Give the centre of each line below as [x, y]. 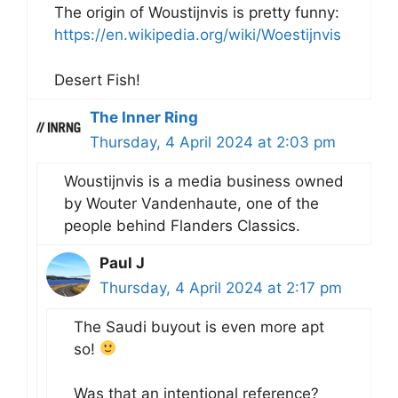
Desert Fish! [97, 80]
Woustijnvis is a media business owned [204, 181]
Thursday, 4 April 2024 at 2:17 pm [221, 287]
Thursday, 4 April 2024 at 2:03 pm [213, 142]
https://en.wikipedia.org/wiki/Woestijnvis [198, 35]
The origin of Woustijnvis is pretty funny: [197, 13]
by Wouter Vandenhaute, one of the [191, 203]
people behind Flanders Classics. [182, 225]
